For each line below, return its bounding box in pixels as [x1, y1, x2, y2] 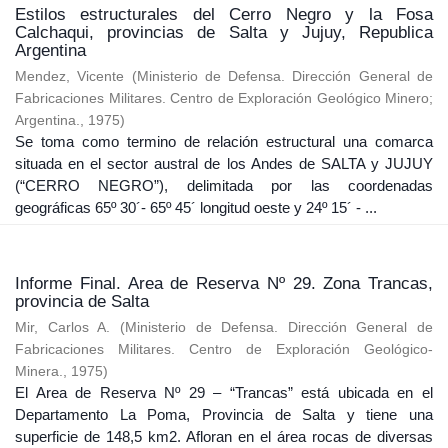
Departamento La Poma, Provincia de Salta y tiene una [15, 405, 433, 423]
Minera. [15, 363, 63, 379]
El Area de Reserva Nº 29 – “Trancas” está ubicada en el [15, 383, 433, 401]
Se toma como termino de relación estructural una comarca [15, 132, 433, 150]
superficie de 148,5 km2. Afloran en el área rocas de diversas [15, 427, 433, 445]
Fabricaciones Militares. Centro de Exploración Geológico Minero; [15, 90, 433, 106]
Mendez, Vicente [15, 68, 125, 84]
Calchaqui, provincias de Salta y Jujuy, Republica [15, 22, 433, 42]
